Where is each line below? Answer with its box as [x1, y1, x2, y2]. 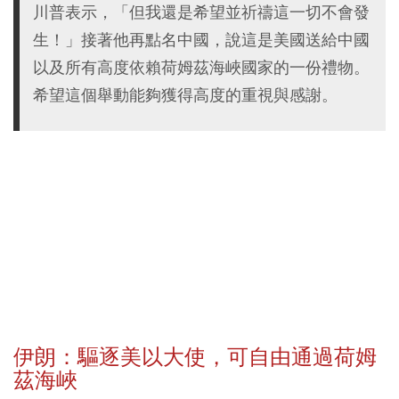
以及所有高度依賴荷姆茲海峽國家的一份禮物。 [33, 56, 370, 77]
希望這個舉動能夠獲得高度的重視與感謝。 [33, 84, 338, 105]
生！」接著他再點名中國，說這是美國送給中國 [33, 28, 370, 50]
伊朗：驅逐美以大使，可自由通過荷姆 [13, 343, 377, 370]
